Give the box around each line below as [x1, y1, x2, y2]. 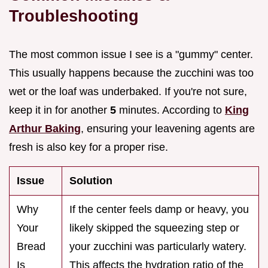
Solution [69, 175, 112, 187]
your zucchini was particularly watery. [69, 240, 246, 253]
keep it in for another [9, 104, 110, 117]
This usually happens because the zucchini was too [9, 67, 254, 80]
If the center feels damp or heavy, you [69, 203, 249, 216]
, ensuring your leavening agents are [81, 123, 255, 135]
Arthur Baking [9, 123, 81, 135]
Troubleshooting [9, 7, 139, 26]
